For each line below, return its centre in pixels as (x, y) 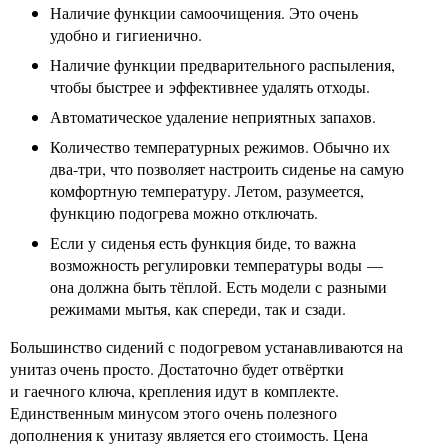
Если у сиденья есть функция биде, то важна (203, 242)
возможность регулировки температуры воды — (216, 264)
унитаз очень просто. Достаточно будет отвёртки (177, 368)
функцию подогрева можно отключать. (184, 212)
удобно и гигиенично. (126, 34)
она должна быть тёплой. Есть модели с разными (218, 286)
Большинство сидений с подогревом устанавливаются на (206, 346)
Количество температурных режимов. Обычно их (220, 146)
